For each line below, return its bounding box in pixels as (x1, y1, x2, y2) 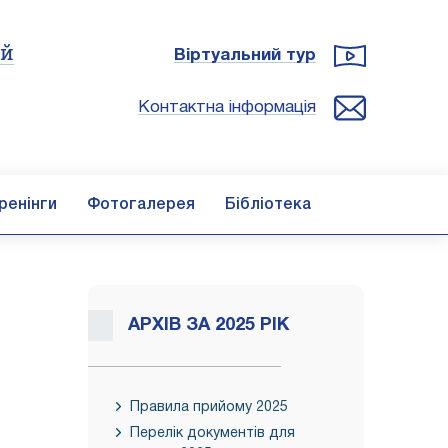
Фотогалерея (87, 198, 195, 212)
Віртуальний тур (174, 48, 316, 63)
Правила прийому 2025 (130, 401, 288, 414)
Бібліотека (225, 198, 311, 212)
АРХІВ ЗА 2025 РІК (128, 317, 290, 334)
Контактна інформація (138, 100, 316, 115)
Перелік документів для (130, 427, 295, 440)
